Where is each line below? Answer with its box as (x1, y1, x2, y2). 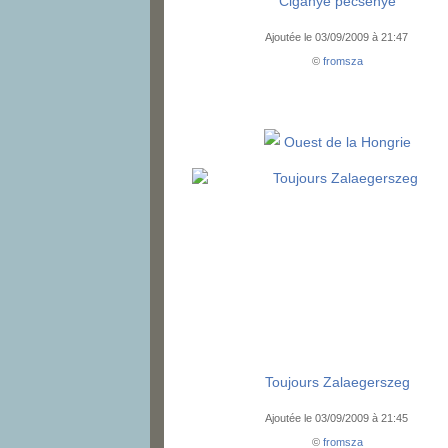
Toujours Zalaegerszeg (265, 374, 411, 391)
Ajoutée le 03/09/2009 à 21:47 (264, 31, 411, 44)
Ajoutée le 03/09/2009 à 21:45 (264, 412, 411, 425)
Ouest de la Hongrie (284, 134, 412, 151)
